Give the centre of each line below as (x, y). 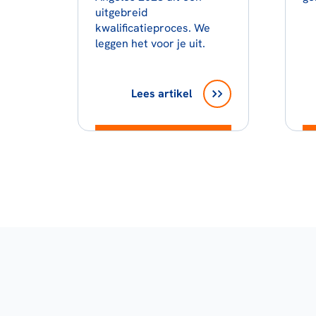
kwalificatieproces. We (152, 28)
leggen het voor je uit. (150, 43)
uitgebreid (121, 12)
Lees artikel (161, 93)
